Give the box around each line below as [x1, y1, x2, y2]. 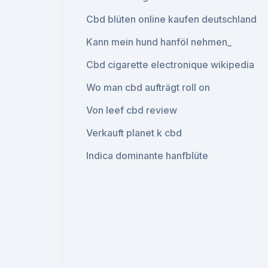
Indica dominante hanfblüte [86, 150, 209, 162]
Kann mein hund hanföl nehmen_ [86, 36, 232, 48]
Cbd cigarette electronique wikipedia [86, 59, 255, 71]
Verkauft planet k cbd [86, 127, 182, 139]
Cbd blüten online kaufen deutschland [86, 13, 257, 25]
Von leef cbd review [86, 104, 178, 116]
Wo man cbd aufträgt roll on [86, 81, 211, 93]
